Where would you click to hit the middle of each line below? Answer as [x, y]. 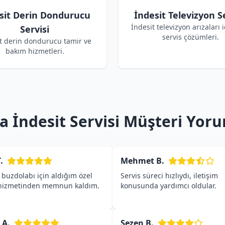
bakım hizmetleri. [35, 51]
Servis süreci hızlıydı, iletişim [169, 176]
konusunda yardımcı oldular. [168, 186]
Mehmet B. [142, 161]
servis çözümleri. [190, 37]
